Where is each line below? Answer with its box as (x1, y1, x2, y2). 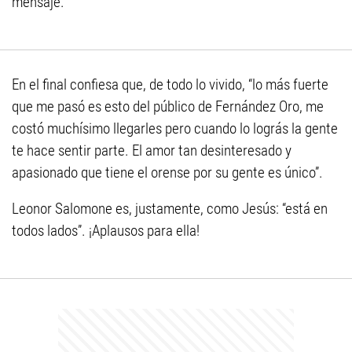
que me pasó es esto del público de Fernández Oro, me (12, 97, 324, 116)
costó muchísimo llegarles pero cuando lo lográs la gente (12, 119, 338, 138)
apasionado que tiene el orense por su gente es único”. (12, 163, 323, 182)
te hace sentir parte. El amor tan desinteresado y (12, 141, 291, 160)
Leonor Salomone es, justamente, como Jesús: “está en (12, 200, 328, 218)
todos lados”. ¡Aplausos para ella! (12, 222, 200, 240)
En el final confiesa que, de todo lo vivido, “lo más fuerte (12, 75, 328, 94)
